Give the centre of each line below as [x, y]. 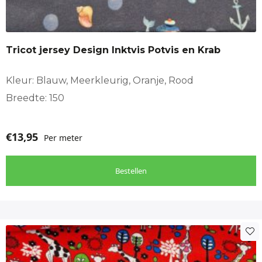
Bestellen [131, 170]
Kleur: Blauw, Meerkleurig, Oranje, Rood [100, 80]
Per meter [63, 137]
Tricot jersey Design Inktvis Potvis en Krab [113, 50]
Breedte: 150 [35, 98]
